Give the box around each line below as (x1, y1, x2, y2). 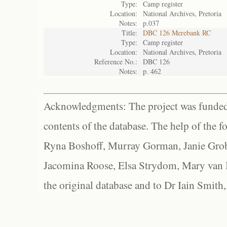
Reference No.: (94, 57, 137, 66)
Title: (122, 28, 137, 37)
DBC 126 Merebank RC (143, 28, 211, 37)
